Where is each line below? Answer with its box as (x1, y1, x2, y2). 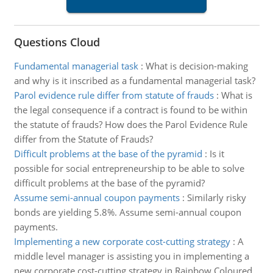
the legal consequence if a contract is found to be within (13, 104, 247, 116)
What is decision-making (145, 60, 248, 72)
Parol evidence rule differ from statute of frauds (13, 89, 214, 101)
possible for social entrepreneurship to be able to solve (13, 162, 244, 174)
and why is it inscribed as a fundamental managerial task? (13, 74, 255, 87)
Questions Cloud (13, 35, 100, 49)
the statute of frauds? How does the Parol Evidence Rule (13, 118, 247, 130)
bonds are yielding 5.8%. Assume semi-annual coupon (13, 206, 241, 218)
